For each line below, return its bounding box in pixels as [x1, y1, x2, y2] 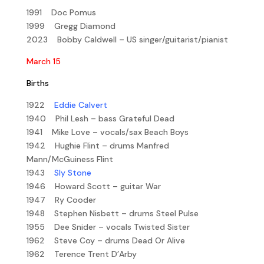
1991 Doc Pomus [26, 6, 96, 18]
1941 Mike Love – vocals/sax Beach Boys [26, 126, 189, 137]
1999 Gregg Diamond [26, 20, 115, 31]
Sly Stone [54, 167, 91, 178]
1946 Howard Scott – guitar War [26, 180, 161, 192]
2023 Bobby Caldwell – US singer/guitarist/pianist [26, 34, 228, 45]
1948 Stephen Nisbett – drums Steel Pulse [26, 207, 199, 219]
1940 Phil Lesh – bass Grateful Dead [26, 113, 174, 124]
